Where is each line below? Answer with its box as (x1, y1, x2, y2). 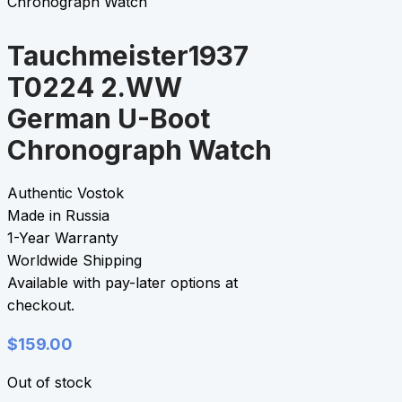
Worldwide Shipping (7, 251, 142, 270)
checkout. (7, 296, 74, 315)
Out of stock (7, 373, 92, 392)
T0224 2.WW (7, 71, 182, 104)
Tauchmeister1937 (7, 39, 249, 73)
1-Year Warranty (7, 229, 118, 248)
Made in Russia (7, 206, 109, 225)
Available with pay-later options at (7, 274, 238, 293)
